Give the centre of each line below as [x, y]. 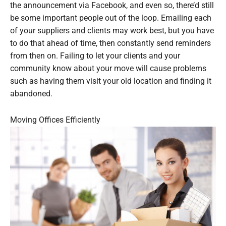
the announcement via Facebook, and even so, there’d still [112, 6]
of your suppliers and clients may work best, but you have [112, 31]
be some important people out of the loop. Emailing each [111, 18]
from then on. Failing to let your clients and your [95, 56]
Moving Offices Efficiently [55, 120]
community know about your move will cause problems [108, 69]
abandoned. [31, 94]
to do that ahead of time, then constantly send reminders [110, 43]
